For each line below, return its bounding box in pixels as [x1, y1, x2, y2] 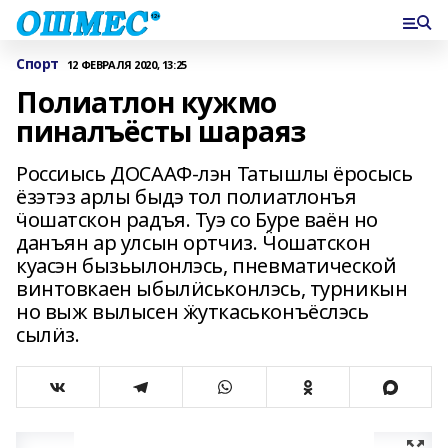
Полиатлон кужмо [16, 83, 277, 121]
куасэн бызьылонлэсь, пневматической [16, 252, 397, 279]
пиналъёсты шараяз [16, 112, 306, 150]
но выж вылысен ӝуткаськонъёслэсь [16, 298, 369, 325]
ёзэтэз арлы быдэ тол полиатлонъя [16, 183, 357, 210]
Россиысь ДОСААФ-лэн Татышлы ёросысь [16, 160, 413, 187]
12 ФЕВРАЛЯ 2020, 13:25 [66, 56, 187, 72]
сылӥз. [16, 321, 80, 348]
